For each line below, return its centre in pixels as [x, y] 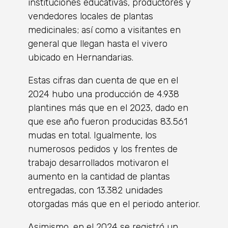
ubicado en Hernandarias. [81, 57]
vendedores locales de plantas [91, 16]
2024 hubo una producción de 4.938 [104, 94]
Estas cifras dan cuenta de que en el [103, 80]
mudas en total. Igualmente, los [92, 135]
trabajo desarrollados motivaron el [98, 163]
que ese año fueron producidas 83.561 [108, 121]
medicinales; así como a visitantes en [104, 30]
